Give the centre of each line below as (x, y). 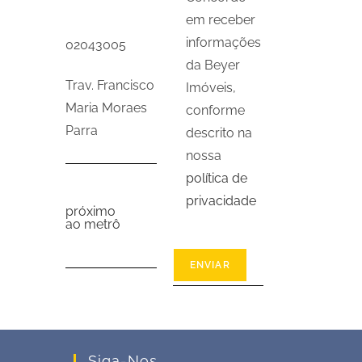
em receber (220, 20)
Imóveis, (210, 88)
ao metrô (93, 224)
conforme (215, 110)
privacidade (221, 201)
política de (216, 178)
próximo (91, 211)
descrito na (219, 133)
